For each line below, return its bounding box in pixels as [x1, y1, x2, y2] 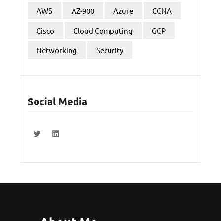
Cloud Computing [74, 25, 133, 35]
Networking [37, 45, 77, 55]
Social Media [28, 94, 87, 108]
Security [96, 45, 123, 55]
